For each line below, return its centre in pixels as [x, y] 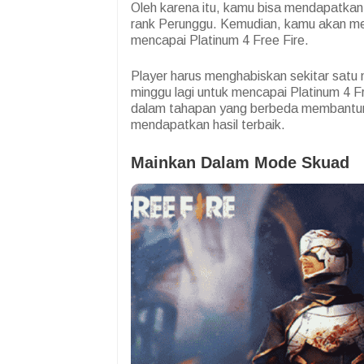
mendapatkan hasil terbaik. [208, 125]
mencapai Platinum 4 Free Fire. [220, 41]
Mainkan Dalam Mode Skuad [240, 163]
